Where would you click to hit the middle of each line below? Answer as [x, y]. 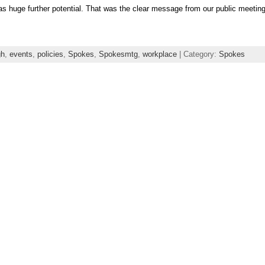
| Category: [198, 54]
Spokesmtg [118, 54]
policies [50, 54]
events [21, 54]
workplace [159, 54]
